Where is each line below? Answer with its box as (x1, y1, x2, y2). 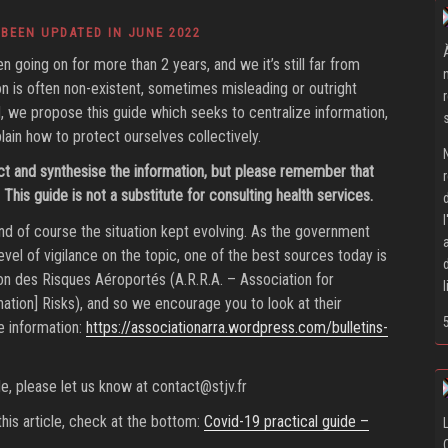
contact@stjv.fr (151, 376, 247, 396)
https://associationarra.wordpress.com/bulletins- (85, 317, 388, 337)
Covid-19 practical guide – (203, 411, 369, 431)
